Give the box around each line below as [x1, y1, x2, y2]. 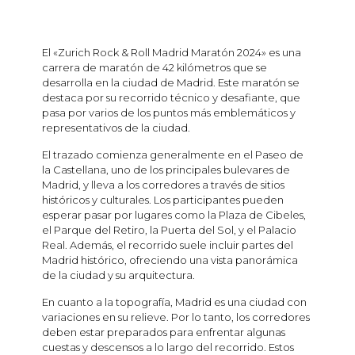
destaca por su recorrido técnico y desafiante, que [42, 91, 300, 105]
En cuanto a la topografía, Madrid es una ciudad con [42, 296, 307, 309]
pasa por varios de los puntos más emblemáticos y [42, 106, 296, 120]
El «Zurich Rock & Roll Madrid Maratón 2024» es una [42, 46, 301, 59]
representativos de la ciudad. [42, 121, 190, 135]
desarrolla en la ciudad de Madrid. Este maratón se [42, 76, 300, 90]
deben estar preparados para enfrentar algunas [42, 326, 285, 339]
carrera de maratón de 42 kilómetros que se [42, 61, 267, 74]
